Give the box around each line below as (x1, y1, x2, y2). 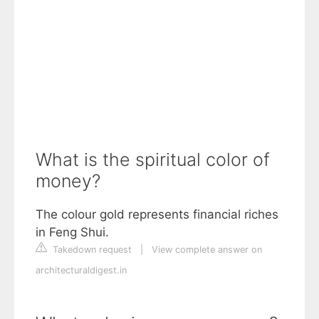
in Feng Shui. (36, 224, 109, 239)
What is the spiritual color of (36, 148, 270, 170)
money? (36, 169, 100, 192)
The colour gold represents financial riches (36, 206, 278, 221)
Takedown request (50, 244, 132, 255)
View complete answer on (152, 244, 262, 255)
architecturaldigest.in (36, 264, 127, 276)
